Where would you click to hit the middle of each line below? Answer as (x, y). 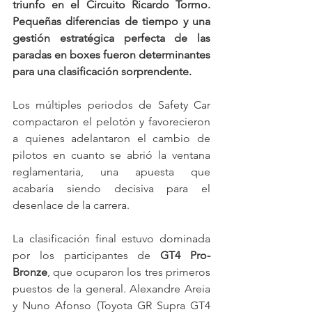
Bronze (30, 272)
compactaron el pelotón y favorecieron (111, 122)
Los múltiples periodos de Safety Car (111, 105)
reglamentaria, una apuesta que (111, 172)
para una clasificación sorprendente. (102, 72)
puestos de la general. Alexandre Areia (111, 289)
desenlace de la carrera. (71, 205)
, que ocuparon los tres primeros (129, 272)
